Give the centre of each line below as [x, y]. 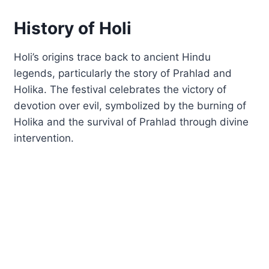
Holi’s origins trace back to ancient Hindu [113, 57]
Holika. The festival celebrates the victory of [120, 89]
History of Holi [73, 28]
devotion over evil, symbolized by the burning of [130, 105]
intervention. [44, 138]
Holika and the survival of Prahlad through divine [131, 122]
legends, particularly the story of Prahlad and [123, 73]
